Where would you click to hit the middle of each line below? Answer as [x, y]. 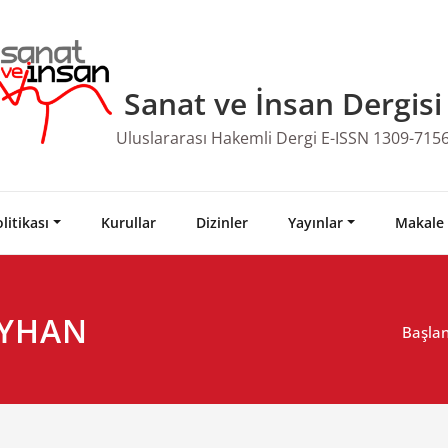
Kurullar [128, 222]
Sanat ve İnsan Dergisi [283, 103]
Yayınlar [315, 222]
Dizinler [221, 222]
